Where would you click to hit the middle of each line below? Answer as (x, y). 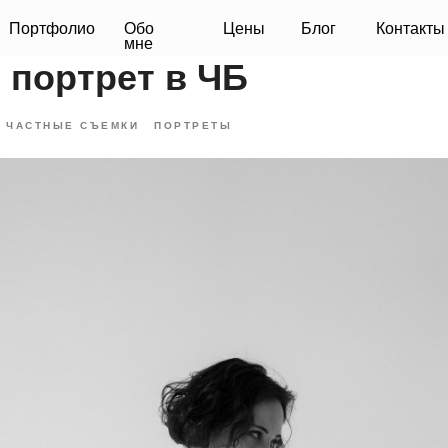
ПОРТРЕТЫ (193, 125)
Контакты (318, 26)
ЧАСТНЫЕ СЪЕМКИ (72, 125)
